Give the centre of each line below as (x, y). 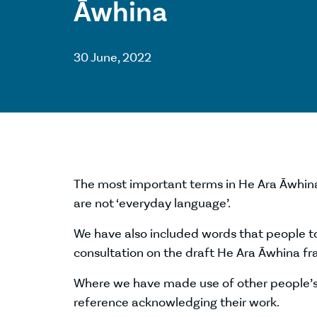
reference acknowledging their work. (178, 302)
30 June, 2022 (113, 57)
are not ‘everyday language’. (152, 203)
